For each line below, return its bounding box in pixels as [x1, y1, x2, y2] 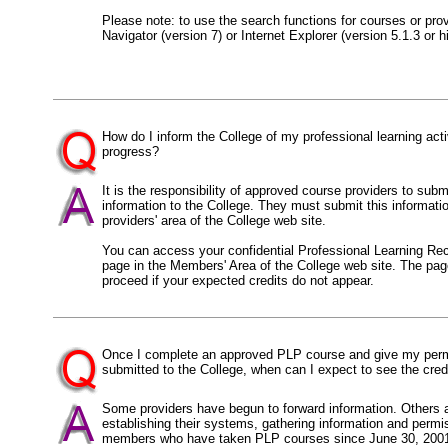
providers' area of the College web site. [102, 213, 326, 228]
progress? [102, 144, 159, 159]
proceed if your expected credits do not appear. [102, 273, 374, 288]
